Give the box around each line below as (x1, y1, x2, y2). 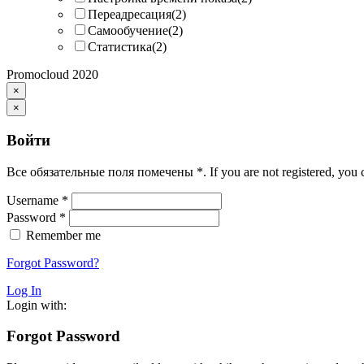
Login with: (6, 297, 67, 312)
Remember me (26, 227, 101, 242)
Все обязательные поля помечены (6, 164, 197, 179)
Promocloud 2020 (6, 67, 98, 82)
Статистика (88, 40, 152, 54)
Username (6, 193, 62, 207)
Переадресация (88, 7, 171, 22)
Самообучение (88, 24, 168, 38)
